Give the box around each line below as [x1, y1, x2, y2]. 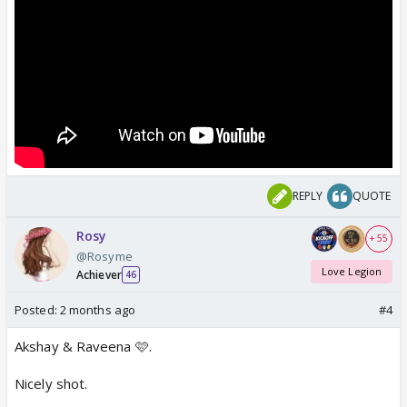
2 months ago [59, 301, 136, 318]
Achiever [76, 266, 122, 283]
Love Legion [321, 264, 382, 279]
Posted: [15, 301, 60, 318]
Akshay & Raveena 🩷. [15, 336, 152, 355]
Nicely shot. [15, 373, 88, 392]
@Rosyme [76, 247, 133, 264]
